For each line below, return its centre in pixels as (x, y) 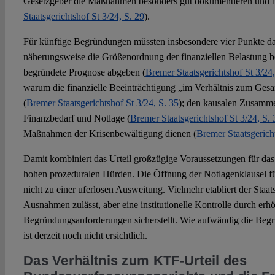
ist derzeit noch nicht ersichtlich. (85, 236)
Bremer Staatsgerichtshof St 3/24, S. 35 (102, 103)
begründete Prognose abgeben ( (84, 72)
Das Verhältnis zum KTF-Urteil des (135, 261)
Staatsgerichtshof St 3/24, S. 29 (83, 17)
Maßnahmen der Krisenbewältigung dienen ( (110, 134)
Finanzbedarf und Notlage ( (76, 118)
